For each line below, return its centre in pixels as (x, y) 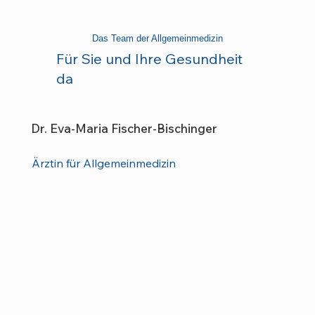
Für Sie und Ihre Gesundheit (149, 59)
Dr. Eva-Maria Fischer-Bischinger (124, 128)
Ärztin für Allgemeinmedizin (103, 163)
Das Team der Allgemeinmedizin (157, 38)
